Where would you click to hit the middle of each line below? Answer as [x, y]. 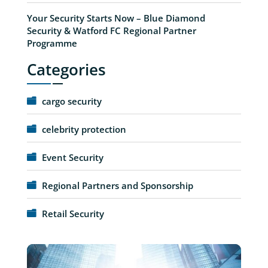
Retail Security [73, 213]
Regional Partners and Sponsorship [117, 185]
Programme [52, 43]
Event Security [72, 157]
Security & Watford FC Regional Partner [111, 30]
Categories [66, 69]
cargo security [71, 101]
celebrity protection [84, 129]
